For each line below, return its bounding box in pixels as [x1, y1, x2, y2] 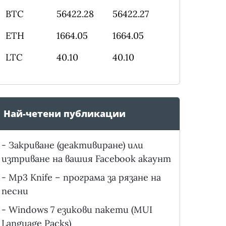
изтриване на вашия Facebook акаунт [1, 153, 171, 165]
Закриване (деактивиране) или [8, 139, 143, 151]
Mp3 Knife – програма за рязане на [8, 172, 161, 184]
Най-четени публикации [3, 107, 126, 120]
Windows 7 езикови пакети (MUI [8, 204, 152, 216]
